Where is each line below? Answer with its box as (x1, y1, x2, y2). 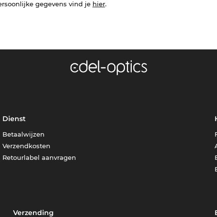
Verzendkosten (2, 142, 51, 150)
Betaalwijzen (2, 130, 45, 139)
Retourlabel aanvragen (2, 154, 77, 162)
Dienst (2, 114, 26, 124)
